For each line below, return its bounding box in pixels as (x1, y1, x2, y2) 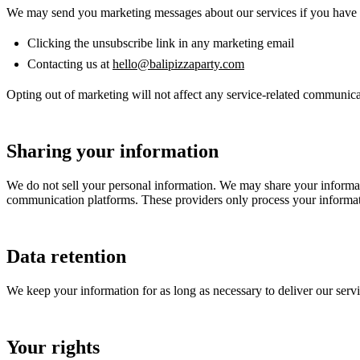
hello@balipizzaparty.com (112, 56, 244, 71)
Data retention (6, 245, 126, 267)
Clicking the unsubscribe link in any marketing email (27, 35, 294, 50)
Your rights (6, 336, 100, 358)
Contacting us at (27, 56, 112, 71)
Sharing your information (6, 140, 219, 162)
